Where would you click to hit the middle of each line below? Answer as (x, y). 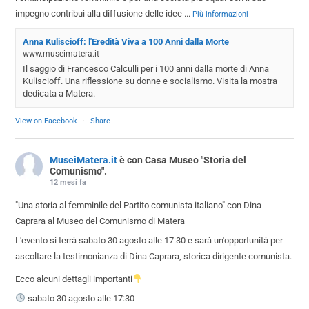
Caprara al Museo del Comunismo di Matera (100, 221)
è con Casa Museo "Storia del (183, 160)
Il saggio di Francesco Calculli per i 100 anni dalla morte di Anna (146, 68)
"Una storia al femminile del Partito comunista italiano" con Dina (139, 205)
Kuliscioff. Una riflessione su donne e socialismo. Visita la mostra (150, 81)
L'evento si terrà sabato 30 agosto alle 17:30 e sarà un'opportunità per (149, 240)
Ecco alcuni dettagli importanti (74, 279)
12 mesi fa (68, 182)
